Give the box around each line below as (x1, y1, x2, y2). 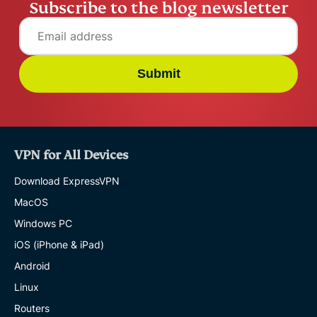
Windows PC (14, 217, 72, 229)
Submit (137, 66, 180, 81)
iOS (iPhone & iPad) (14, 238, 104, 250)
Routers (14, 301, 50, 314)
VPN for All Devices (14, 147, 128, 163)
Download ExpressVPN (14, 174, 120, 187)
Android (14, 259, 50, 272)
